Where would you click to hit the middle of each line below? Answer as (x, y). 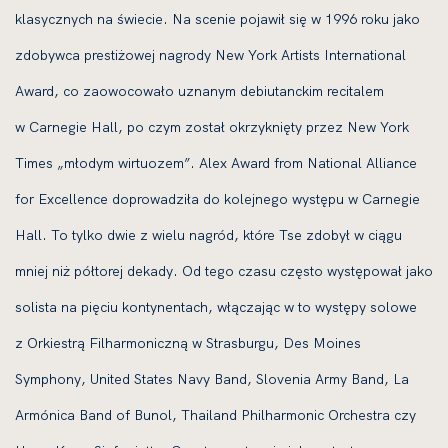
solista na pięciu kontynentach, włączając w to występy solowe (216, 307)
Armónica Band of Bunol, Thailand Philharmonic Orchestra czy (215, 415)
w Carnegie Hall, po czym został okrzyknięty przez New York (212, 127)
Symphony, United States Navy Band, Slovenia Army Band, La (212, 379)
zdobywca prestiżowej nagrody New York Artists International (210, 55)
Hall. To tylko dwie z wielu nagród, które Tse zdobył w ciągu (208, 235)
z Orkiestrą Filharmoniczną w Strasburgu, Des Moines (188, 343)
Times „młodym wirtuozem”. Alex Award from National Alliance (216, 163)
